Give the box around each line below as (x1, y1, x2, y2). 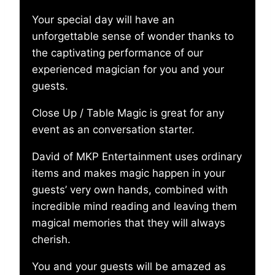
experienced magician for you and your (32, 63, 224, 76)
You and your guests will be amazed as (32, 260, 226, 273)
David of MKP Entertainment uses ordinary (32, 150, 242, 163)
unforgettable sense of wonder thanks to (32, 30, 234, 43)
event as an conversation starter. (32, 123, 195, 136)
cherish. (32, 233, 71, 246)
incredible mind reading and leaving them (32, 200, 237, 213)
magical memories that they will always (32, 217, 225, 230)
